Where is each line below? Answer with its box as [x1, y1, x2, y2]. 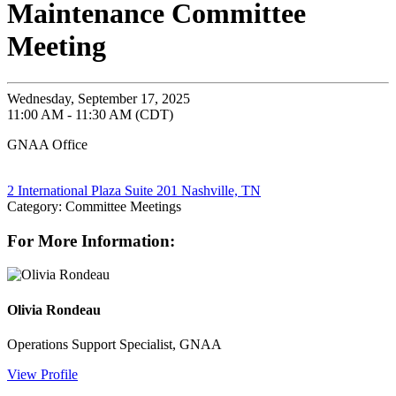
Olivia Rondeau [7, 301, 101, 317]
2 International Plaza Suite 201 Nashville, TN [7, 182, 261, 198]
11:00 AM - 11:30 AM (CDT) [7, 106, 173, 122]
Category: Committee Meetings [7, 198, 181, 214]
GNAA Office [7, 136, 88, 152]
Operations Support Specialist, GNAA [7, 336, 222, 352]
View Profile [7, 366, 78, 382]
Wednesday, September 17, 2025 [7, 90, 190, 106]
